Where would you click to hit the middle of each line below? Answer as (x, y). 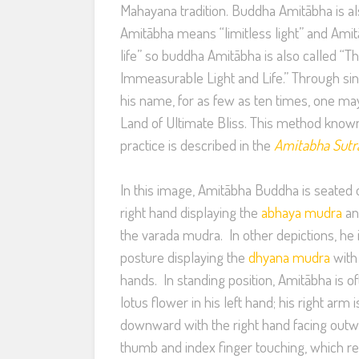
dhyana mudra (289, 256)
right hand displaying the (191, 212)
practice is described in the (197, 144)
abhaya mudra (302, 212)
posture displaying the (184, 256)
